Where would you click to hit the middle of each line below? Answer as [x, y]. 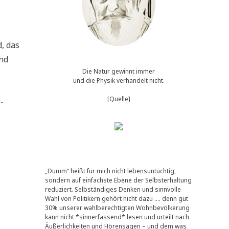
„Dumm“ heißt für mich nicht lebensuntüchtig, [110, 171]
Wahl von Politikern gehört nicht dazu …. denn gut [117, 198]
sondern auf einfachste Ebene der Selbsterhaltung [118, 180]
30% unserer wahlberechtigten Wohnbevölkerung [117, 208]
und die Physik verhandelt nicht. [119, 80]
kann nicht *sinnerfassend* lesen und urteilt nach [117, 217]
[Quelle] [119, 99]
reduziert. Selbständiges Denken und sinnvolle [113, 189]
